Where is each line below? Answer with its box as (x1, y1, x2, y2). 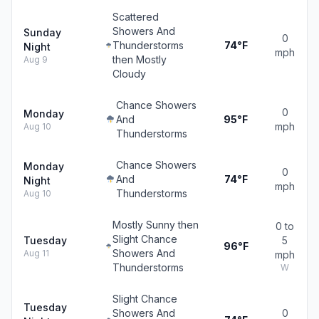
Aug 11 (23, 248, 49, 258)
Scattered (112, 11, 159, 23)
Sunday (23, 26, 61, 38)
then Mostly (112, 53, 167, 66)
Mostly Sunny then (112, 219, 199, 231)
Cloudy (112, 68, 146, 80)
